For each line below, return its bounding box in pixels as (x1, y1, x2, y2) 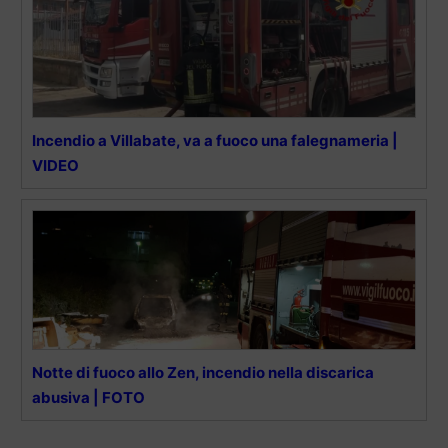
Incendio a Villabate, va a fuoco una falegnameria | (32, 130, 398, 150)
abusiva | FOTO (32, 387, 145, 407)
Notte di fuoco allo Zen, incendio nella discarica (32, 362, 374, 382)
